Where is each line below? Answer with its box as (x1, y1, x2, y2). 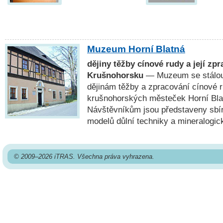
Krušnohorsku (87, 71, 143, 80)
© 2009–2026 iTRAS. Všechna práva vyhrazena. (13, 152, 154, 160)
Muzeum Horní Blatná (87, 44, 185, 55)
